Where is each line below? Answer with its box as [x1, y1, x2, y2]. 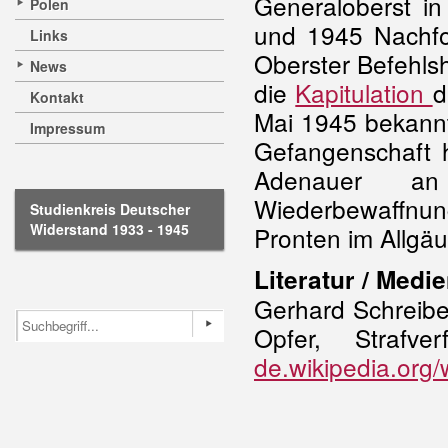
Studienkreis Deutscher [30, 199, 190, 219]
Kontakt [30, 87, 84, 107]
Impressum [30, 118, 105, 138]
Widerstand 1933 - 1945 [30, 219, 189, 239]
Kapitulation [295, 75, 433, 110]
